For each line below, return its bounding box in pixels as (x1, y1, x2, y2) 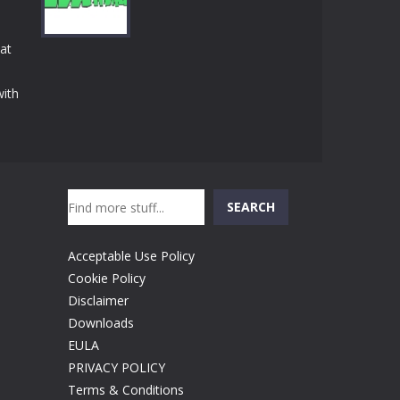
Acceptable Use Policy (68, 247, 195, 264)
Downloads (68, 314, 134, 331)
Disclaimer (68, 292, 129, 309)
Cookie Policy (68, 270, 146, 287)
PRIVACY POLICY (68, 359, 165, 376)
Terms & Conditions (68, 381, 184, 398)
